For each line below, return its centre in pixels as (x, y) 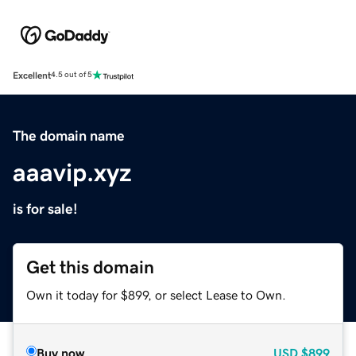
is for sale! (45, 209)
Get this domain (90, 267)
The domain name (69, 135)
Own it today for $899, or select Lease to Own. (156, 294)
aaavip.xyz (72, 172)
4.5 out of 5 (72, 75)
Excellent (32, 75)
